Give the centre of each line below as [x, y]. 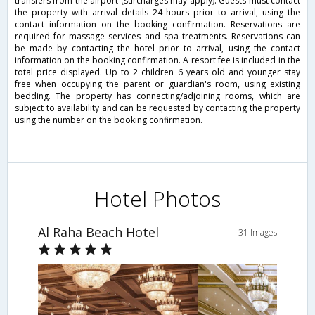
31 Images [258, 232]
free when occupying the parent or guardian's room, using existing [157, 84]
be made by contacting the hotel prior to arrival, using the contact [157, 48]
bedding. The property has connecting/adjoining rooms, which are [157, 96]
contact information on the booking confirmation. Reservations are [157, 24]
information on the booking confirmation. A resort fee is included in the [157, 60]
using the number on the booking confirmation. [109, 120]
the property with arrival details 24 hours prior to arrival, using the [157, 12]
